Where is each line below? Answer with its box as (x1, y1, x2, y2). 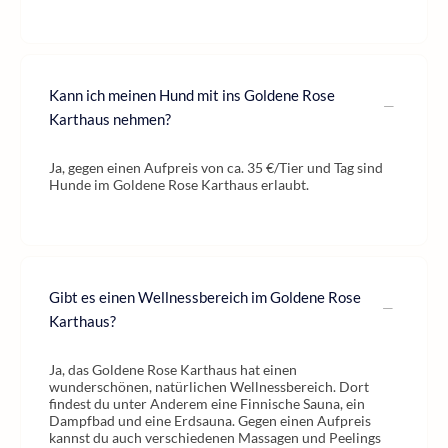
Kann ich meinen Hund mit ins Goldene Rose (49, 86, 335, 104)
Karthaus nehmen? (49, 110, 171, 128)
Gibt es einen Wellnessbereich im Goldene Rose (49, 288, 361, 306)
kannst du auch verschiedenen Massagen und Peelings (49, 429, 381, 446)
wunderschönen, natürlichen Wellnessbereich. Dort (49, 378, 369, 395)
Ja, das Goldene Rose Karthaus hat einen (49, 361, 297, 378)
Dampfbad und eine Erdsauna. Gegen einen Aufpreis (49, 412, 371, 429)
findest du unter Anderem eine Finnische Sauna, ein (49, 395, 365, 412)
